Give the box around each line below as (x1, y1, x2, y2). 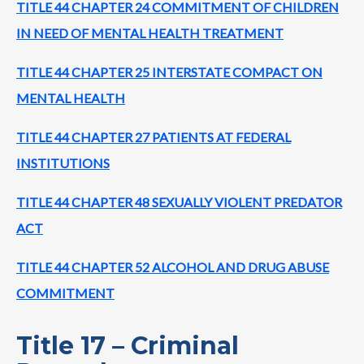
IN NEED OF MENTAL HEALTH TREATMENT (16, 24, 284, 41)
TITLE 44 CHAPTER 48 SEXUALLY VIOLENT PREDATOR (16, 193, 342, 210)
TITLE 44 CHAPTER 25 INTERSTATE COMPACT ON (16, 63, 323, 80)
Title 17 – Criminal (16, 330, 239, 361)
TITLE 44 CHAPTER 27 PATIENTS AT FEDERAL (16, 128, 291, 145)
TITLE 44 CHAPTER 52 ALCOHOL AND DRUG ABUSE (16, 258, 329, 275)
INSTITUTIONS (16, 154, 110, 171)
